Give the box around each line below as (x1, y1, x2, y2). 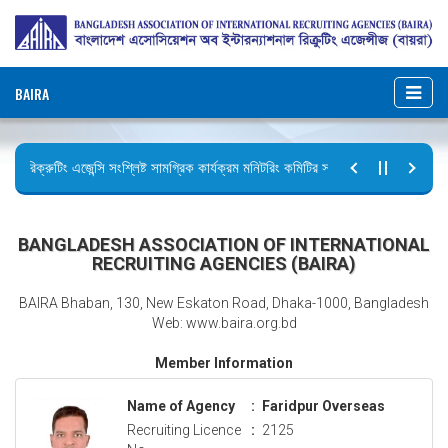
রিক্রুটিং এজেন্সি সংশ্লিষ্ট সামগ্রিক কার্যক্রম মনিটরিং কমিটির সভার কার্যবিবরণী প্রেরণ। (16, 158, 434, 177)
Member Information (155, 354, 293, 371)
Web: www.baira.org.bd (151, 314, 297, 331)
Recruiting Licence (127, 421, 241, 438)
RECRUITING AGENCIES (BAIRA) (92, 252, 356, 274)
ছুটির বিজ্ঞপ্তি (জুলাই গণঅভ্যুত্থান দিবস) (16, 193, 217, 212)
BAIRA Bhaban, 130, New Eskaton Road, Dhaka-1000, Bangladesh (19, 294, 429, 311)
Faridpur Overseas (262, 397, 385, 414)
